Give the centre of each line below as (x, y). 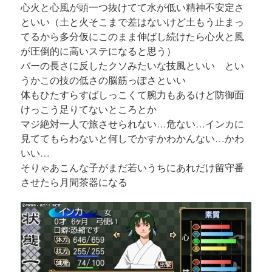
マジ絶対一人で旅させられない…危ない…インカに (132, 124)
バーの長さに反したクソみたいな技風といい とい (132, 66)
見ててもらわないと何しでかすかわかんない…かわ (132, 138)
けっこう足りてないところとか (88, 109)
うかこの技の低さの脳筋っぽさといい (103, 80)
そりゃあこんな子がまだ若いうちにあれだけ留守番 (132, 168)
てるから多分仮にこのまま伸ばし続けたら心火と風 (132, 36)
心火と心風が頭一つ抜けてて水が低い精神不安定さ (132, 7)
